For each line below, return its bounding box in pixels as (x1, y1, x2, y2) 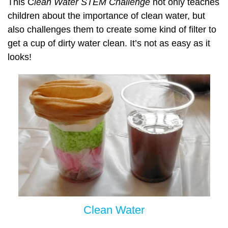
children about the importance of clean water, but (8, 11, 205, 21)
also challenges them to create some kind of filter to (8, 24, 216, 35)
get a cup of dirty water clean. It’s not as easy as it (8, 38, 210, 49)
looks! (8, 52, 32, 63)
